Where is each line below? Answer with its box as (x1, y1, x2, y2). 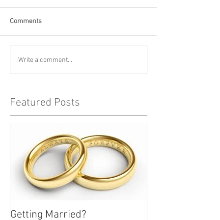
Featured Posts (10, 96, 80, 110)
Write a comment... (18, 55, 72, 64)
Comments (10, 17, 42, 26)
